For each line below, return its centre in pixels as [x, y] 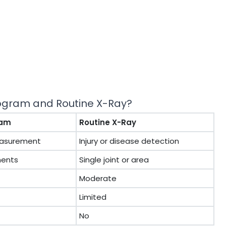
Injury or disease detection [129, 141]
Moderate [98, 178]
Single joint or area [114, 160]
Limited [93, 197]
